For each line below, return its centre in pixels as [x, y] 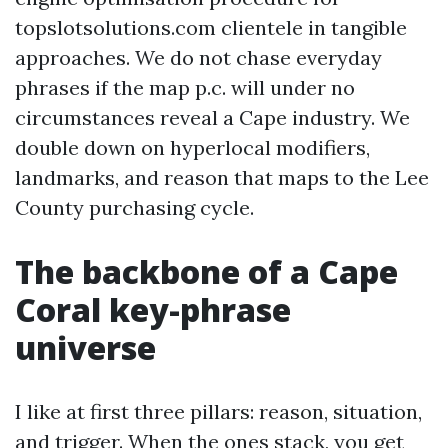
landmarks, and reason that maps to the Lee [222, 177]
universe [85, 347]
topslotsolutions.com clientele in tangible [211, 27]
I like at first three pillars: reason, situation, [218, 411]
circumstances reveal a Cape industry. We [212, 117]
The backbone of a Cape [206, 271]
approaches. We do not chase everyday [198, 57]
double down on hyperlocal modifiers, [192, 147]
